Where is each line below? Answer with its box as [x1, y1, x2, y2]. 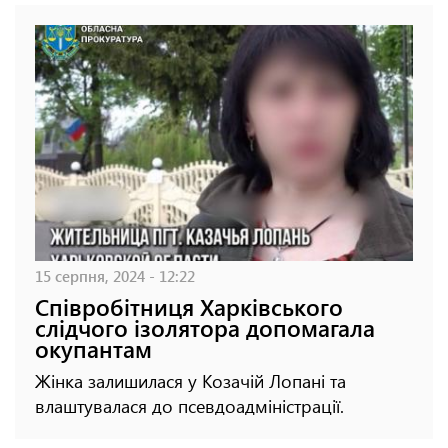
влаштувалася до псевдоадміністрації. [35, 394, 344, 419]
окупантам [35, 333, 152, 365]
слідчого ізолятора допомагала [35, 312, 375, 344]
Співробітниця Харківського [35, 291, 343, 323]
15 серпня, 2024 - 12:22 [35, 265, 195, 287]
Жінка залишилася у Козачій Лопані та [35, 369, 346, 394]
